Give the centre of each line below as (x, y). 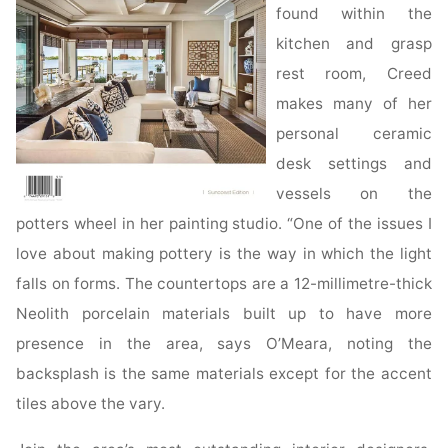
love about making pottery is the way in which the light (224, 254)
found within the (354, 14)
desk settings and (354, 164)
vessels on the (354, 194)
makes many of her (354, 104)
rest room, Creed (354, 74)
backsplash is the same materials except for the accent (224, 374)
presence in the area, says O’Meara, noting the (224, 344)
